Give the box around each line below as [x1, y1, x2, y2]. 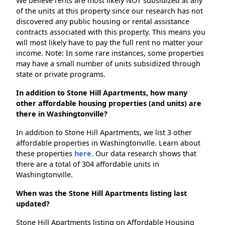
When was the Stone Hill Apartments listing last [16, 188, 187, 198]
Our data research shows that [93, 149, 196, 159]
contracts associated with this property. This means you [16, 27, 205, 37]
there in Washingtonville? [16, 109, 107, 119]
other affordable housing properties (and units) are [16, 98, 201, 108]
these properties [16, 149, 74, 159]
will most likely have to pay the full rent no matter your [16, 38, 203, 48]
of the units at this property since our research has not [16, 6, 203, 16]
